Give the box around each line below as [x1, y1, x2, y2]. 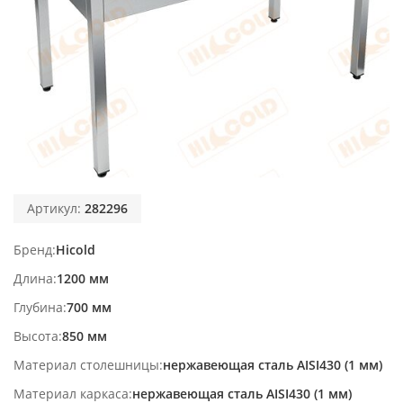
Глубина [13, 298, 63, 316]
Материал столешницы [13, 355, 159, 373]
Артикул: [27, 199, 85, 217]
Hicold [56, 240, 95, 258]
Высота [13, 327, 58, 345]
